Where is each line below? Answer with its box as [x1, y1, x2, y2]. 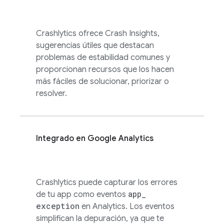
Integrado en [36, 133, 87, 143]
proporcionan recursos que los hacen [36, 64, 174, 74]
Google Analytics [87, 133, 153, 143]
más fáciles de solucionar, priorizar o [36, 76, 169, 86]
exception [36, 200, 79, 211]
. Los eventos [125, 201, 174, 211]
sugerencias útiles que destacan [36, 40, 154, 50]
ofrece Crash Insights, [76, 28, 159, 38]
